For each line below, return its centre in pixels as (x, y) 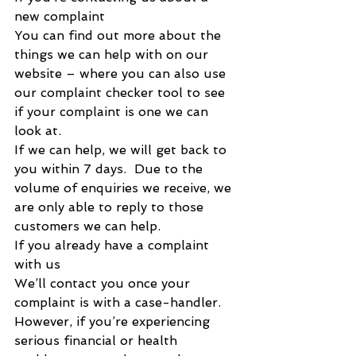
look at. (40, 131)
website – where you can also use (122, 74)
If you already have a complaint (114, 246)
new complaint (60, 17)
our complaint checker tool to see (122, 93)
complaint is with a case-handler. (118, 303)
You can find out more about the (120, 36)
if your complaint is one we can (113, 112)
